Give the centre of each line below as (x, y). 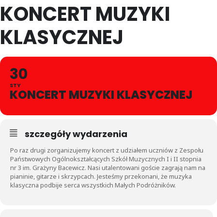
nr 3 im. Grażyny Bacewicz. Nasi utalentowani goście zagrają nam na (108, 167)
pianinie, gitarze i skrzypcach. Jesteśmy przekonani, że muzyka (101, 176)
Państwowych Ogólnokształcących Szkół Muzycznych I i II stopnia (106, 159)
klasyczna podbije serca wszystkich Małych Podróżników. (93, 185)
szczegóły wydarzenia (76, 134)
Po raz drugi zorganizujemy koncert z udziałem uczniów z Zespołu (107, 150)
